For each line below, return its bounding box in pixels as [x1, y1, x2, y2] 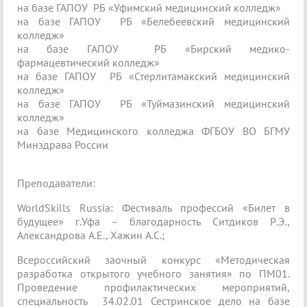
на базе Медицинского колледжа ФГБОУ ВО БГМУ [17, 124, 290, 138]
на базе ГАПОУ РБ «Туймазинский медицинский [17, 97, 290, 111]
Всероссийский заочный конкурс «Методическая [17, 253, 290, 267]
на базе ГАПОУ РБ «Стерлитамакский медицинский [17, 69, 290, 84]
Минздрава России [17, 138, 111, 152]
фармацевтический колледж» [17, 56, 162, 70]
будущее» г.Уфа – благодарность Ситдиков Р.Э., [17, 214, 290, 229]
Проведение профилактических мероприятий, [17, 280, 290, 295]
